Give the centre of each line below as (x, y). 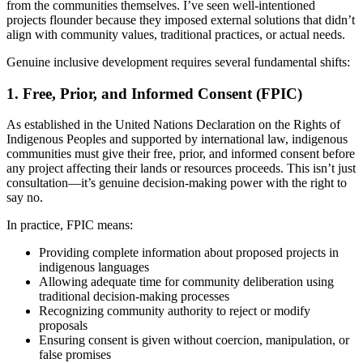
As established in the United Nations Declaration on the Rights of (173, 125)
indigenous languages (94, 267)
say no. (25, 198)
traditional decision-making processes (134, 297)
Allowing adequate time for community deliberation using (186, 282)
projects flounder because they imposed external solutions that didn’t (181, 19)
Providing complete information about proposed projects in (189, 253)
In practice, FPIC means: (70, 225)
